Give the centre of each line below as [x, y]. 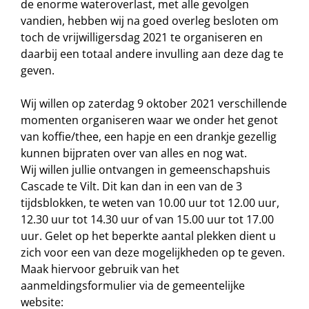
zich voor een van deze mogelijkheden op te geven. [153, 252]
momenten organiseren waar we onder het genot [149, 120]
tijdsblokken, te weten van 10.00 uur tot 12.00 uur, [150, 203]
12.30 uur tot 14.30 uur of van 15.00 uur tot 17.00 [147, 219]
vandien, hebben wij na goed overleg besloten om [150, 21]
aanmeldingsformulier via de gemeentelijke [133, 286]
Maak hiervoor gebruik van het [100, 269]
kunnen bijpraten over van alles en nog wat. [134, 153]
